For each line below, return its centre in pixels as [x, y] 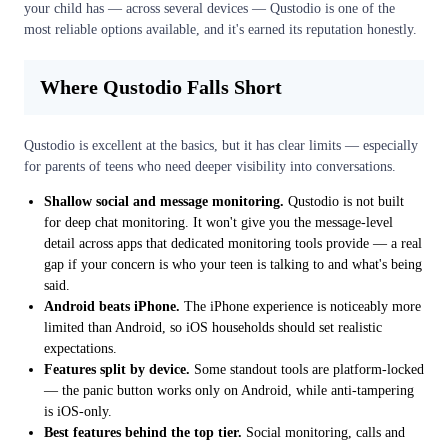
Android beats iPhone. [112, 306]
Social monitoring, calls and [323, 432]
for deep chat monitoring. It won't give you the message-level [218, 222]
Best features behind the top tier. [143, 432]
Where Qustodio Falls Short [161, 86]
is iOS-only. [78, 411]
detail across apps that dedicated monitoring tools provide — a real [233, 243]
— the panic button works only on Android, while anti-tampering [229, 390]
